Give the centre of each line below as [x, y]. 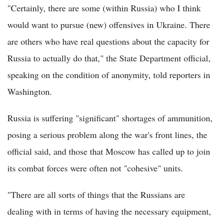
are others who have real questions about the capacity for [108, 41]
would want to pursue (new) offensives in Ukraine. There [109, 25]
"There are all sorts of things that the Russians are [96, 195]
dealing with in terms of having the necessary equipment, [109, 211]
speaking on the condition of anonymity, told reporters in [109, 75]
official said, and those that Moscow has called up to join [109, 151]
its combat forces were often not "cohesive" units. [95, 168]
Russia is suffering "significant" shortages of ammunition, [110, 118]
